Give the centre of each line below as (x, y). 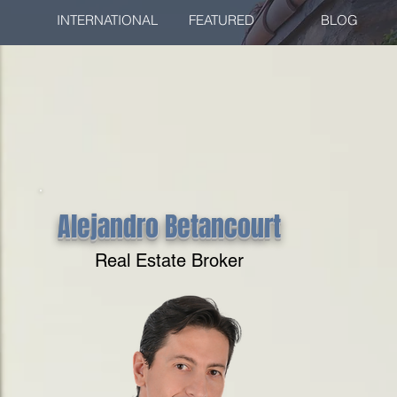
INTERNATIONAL (107, 20)
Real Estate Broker (169, 261)
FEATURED (221, 20)
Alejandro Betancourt (169, 227)
